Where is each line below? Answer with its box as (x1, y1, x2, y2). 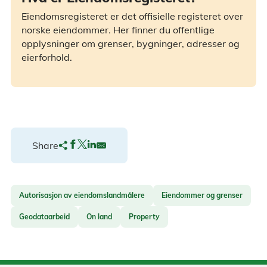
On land (86, 212, 112, 221)
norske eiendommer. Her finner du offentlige (21, 24, 215, 36)
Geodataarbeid (19, 212, 70, 221)
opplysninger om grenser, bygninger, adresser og (21, 38, 240, 50)
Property (129, 212, 160, 221)
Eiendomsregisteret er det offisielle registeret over (21, 10, 243, 23)
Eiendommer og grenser (162, 190, 243, 200)
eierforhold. (21, 51, 72, 64)
